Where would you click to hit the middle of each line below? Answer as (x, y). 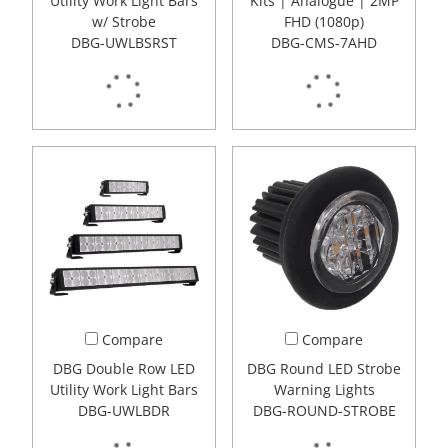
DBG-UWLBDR (124, 411)
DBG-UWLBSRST (124, 43)
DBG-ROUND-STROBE (324, 411)
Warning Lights (324, 390)
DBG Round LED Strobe (324, 369)
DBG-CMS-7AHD (324, 43)
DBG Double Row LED (124, 369)
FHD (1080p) (324, 22)
